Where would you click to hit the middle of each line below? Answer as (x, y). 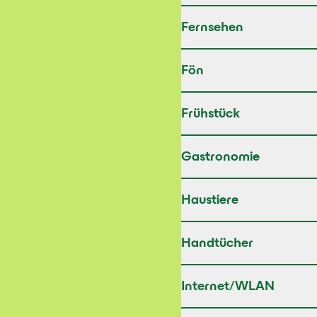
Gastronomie (220, 158)
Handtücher (217, 244)
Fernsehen (212, 28)
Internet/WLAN (228, 287)
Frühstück (211, 115)
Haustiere (210, 201)
